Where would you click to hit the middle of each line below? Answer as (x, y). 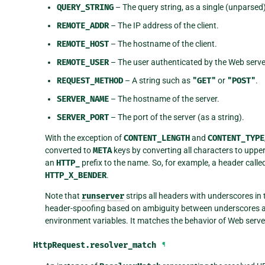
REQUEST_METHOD (90, 80)
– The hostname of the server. (164, 98)
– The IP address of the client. (164, 25)
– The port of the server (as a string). (176, 117)
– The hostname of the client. (163, 43)
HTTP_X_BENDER (75, 175)
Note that (63, 195)
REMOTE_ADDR (83, 25)
